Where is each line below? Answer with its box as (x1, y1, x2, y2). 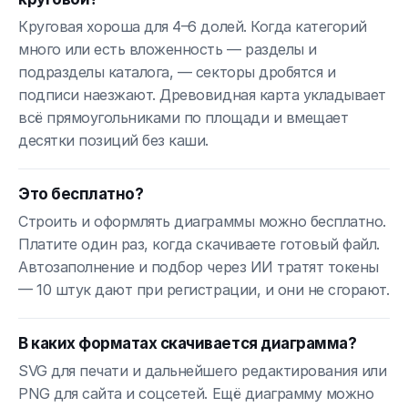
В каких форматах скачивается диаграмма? (18, 334, 357, 353)
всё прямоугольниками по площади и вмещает (18, 108, 349, 127)
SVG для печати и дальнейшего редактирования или (18, 362, 387, 381)
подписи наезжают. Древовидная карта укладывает (18, 86, 386, 105)
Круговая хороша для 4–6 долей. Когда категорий (18, 17, 367, 36)
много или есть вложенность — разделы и (18, 40, 317, 59)
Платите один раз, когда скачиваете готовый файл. (18, 235, 380, 254)
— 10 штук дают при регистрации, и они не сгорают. (18, 280, 390, 300)
